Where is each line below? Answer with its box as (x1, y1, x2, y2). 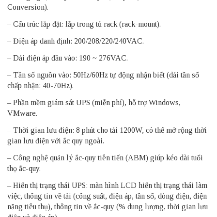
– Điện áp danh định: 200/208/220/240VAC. (7, 36, 144, 45)
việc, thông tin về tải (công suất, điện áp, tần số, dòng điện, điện (7, 191, 207, 200)
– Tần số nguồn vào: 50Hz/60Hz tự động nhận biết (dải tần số (7, 70, 199, 79)
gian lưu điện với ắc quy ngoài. (7, 136, 104, 145)
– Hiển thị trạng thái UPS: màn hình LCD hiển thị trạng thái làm (7, 181, 207, 189)
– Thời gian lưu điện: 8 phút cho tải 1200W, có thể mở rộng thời (7, 125, 207, 134)
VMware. (7, 108, 37, 117)
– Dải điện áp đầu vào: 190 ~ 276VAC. (7, 53, 128, 62)
